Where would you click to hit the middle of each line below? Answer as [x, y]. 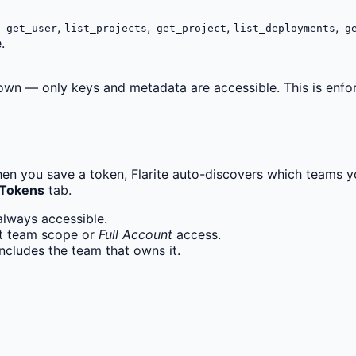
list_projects [106, 29]
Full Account [135, 234]
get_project [188, 29]
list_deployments [284, 29]
